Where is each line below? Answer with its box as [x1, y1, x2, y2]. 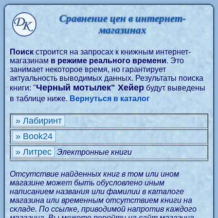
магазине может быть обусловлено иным [10, 179, 164, 187]
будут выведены [144, 84, 205, 92]
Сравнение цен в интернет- [59, 13, 186, 24]
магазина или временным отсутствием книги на [10, 196, 192, 204]
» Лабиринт [16, 116, 62, 126]
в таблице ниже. [10, 94, 70, 103]
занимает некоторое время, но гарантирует [10, 65, 166, 73]
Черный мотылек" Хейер [36, 83, 144, 92]
